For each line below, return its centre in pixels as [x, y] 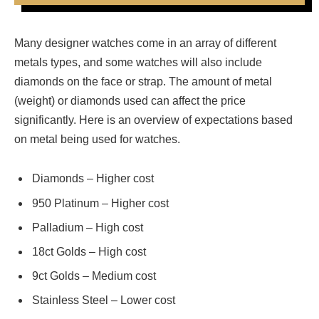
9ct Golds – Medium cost [94, 276]
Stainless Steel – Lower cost [104, 300]
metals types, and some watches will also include [138, 62]
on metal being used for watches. [97, 139]
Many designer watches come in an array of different [145, 43]
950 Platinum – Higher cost [100, 203]
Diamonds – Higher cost [93, 179]
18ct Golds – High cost [89, 251]
